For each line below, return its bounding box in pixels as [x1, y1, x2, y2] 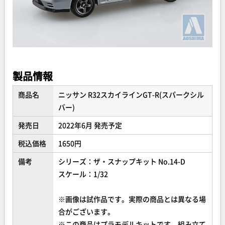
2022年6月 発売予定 [58, 120, 122, 131]
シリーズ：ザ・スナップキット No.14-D [58, 156, 185, 167]
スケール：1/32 [58, 169, 108, 179]
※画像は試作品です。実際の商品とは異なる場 [58, 194, 206, 204]
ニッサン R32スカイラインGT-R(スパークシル [58, 89, 204, 100]
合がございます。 [58, 206, 115, 217]
